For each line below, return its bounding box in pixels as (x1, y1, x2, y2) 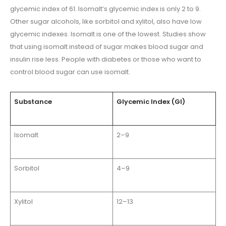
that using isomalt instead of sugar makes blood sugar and (10, 42, 203, 52)
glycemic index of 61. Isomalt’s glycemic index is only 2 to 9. (10, 4, 201, 14)
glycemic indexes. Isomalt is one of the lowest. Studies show (10, 29, 206, 39)
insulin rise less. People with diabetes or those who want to (10, 54, 201, 65)
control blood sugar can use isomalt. (10, 67, 130, 77)
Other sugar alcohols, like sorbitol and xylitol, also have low (10, 17, 202, 27)
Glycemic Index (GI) (116, 97, 185, 107)
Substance (14, 97, 52, 107)
